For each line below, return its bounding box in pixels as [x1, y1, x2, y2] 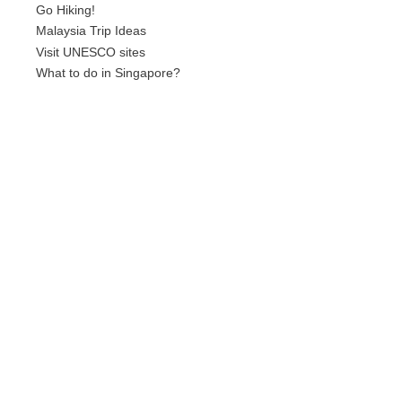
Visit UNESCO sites [36, 45, 145, 59]
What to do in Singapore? [36, 66, 180, 81]
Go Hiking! [36, 4, 95, 18]
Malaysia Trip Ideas [36, 24, 146, 39]
